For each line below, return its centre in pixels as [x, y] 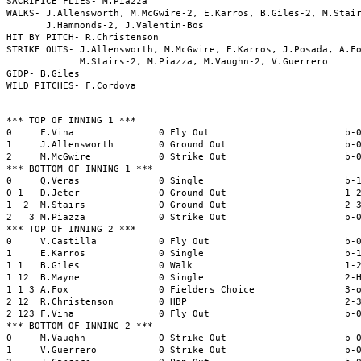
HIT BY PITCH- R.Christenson [83, 37]
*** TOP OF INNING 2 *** [71, 229]
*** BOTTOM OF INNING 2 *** [80, 326]
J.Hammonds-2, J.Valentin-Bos [105, 25]
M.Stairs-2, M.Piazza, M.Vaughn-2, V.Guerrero [167, 61]
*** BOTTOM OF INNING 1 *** [80, 168]
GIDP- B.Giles [43, 73]
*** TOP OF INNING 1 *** [71, 120]
